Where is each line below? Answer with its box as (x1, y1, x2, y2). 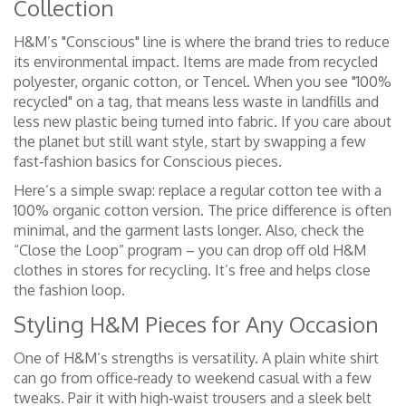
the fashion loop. (14, 281, 125, 299)
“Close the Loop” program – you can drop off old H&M (14, 241, 366, 259)
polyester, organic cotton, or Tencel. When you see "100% (14, 72, 391, 91)
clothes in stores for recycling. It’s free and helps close (14, 261, 371, 279)
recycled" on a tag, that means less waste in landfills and (14, 92, 379, 111)
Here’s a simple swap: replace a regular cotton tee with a (14, 181, 382, 199)
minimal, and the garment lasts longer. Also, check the (14, 221, 364, 239)
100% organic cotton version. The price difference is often (14, 201, 391, 219)
